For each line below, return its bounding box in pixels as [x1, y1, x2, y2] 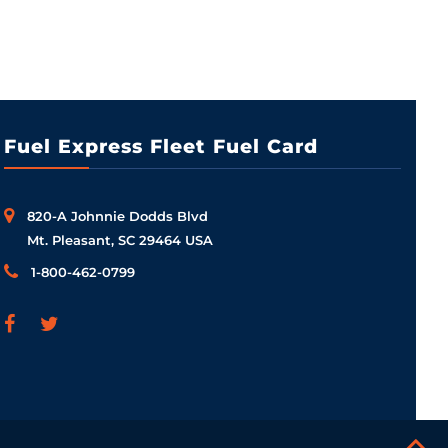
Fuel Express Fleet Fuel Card [4, 134, 319, 158]
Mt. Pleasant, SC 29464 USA [27, 231, 214, 248]
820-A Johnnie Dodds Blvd [27, 207, 209, 224]
